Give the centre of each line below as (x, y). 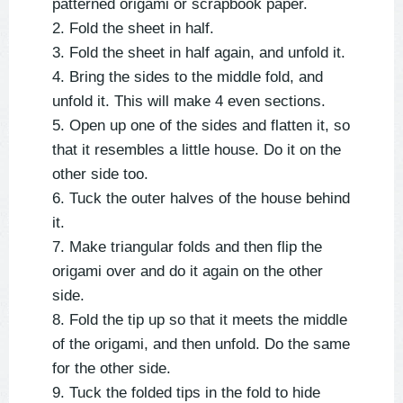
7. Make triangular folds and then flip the (187, 247)
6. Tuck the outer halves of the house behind (201, 199)
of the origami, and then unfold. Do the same (201, 345)
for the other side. (112, 369)
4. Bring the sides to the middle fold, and (188, 77)
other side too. (100, 175)
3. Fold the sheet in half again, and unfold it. (199, 53)
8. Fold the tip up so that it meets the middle (200, 320)
